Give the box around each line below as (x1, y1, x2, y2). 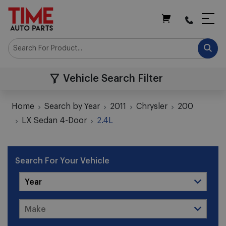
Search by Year (44, 102, 100, 111)
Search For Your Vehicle (15, 157, 109, 165)
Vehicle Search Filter (63, 74, 163, 84)
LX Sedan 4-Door (22, 117, 87, 125)
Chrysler (136, 102, 168, 111)
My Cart (160, 23, 198, 33)
